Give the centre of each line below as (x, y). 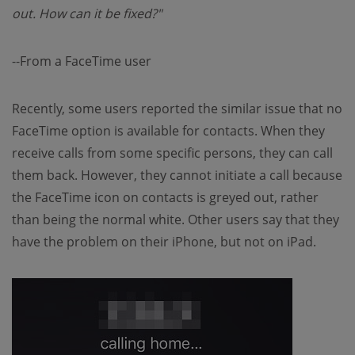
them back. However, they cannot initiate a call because (177, 175)
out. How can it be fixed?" (87, 13)
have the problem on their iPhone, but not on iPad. (164, 242)
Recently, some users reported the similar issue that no (177, 109)
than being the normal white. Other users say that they (176, 219)
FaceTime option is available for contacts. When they (168, 131)
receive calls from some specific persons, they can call (172, 153)
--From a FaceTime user (82, 61)
